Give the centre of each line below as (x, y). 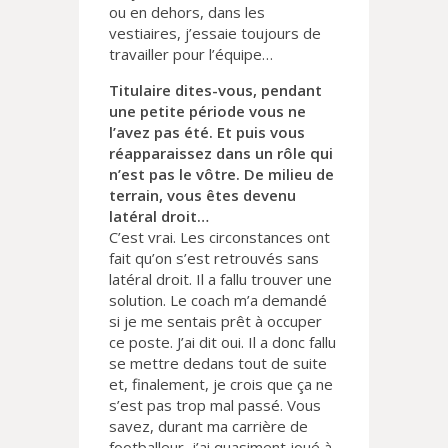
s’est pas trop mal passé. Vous (215, 405)
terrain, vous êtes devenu (202, 195)
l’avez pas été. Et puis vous (207, 132)
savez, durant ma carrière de (208, 426)
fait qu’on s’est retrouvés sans (214, 258)
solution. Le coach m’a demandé (218, 300)
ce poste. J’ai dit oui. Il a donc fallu (222, 342)
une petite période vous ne (207, 111)
